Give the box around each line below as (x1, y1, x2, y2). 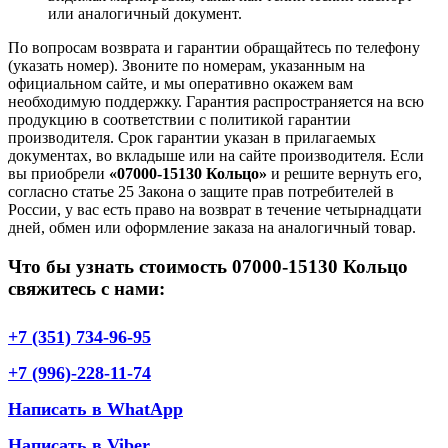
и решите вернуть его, (267, 165, 422, 183)
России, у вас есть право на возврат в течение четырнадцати (8, 201, 422, 219)
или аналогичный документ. (48, 5, 242, 23)
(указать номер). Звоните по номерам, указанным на (8, 57, 365, 75)
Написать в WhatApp (8, 398, 183, 419)
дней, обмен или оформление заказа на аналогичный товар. (8, 219, 416, 237)
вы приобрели (8, 165, 109, 183)
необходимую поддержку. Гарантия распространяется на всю (8, 93, 424, 111)
